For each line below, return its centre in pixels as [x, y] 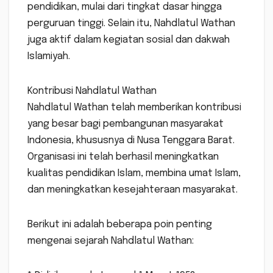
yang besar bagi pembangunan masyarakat [126, 124]
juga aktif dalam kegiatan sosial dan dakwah [129, 40]
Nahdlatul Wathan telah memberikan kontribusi [134, 108]
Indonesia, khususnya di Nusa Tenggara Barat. [131, 141]
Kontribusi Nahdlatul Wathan [92, 91]
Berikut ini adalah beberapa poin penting [120, 225]
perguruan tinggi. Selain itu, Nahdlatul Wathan [131, 24]
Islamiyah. [49, 57]
